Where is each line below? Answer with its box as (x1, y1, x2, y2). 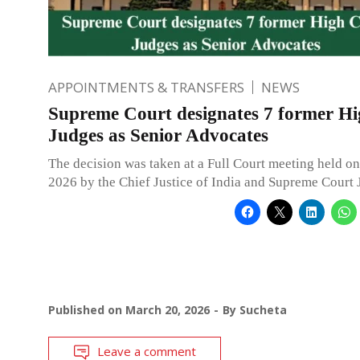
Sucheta (239, 302, 287, 318)
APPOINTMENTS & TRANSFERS (48, 78, 244, 97)
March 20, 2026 (125, 302, 210, 318)
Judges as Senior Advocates (48, 125, 268, 146)
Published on (48, 302, 125, 318)
